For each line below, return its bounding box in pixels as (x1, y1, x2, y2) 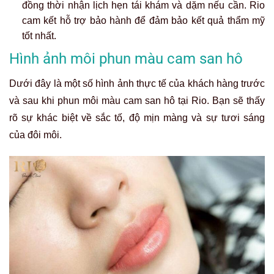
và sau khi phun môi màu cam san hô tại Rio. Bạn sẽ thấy (9, 95, 265, 106)
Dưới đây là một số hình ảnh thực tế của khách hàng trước (9, 78, 265, 89)
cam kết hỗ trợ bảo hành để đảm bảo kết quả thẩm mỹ (21, 15, 265, 26)
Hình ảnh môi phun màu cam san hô (9, 50, 243, 67)
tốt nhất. (21, 31, 56, 42)
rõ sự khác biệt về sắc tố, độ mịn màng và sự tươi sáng (9, 112, 265, 123)
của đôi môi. (9, 129, 62, 140)
